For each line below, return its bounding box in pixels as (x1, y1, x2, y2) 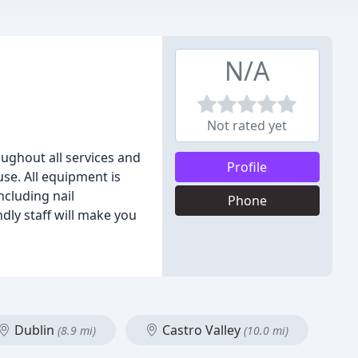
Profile (227, 158, 268, 176)
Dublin (11, 321, 58, 339)
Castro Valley (159, 321, 244, 339)
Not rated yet (207, 117, 288, 134)
